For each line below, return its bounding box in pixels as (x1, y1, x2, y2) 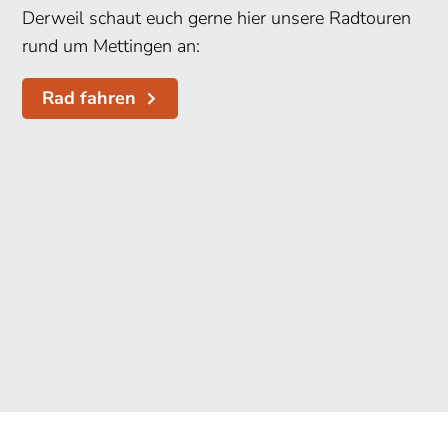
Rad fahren (42, 86, 137, 111)
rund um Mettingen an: (22, 34, 201, 59)
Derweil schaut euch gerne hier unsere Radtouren (22, 6, 412, 31)
